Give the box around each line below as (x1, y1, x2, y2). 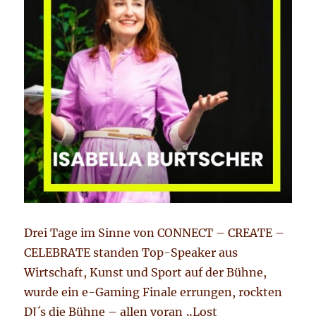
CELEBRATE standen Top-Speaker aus (24, 245, 238, 260)
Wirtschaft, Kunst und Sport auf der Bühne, (24, 265, 267, 280)
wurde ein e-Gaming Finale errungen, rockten (24, 285, 283, 300)
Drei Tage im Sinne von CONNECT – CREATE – (24, 226, 285, 241)
